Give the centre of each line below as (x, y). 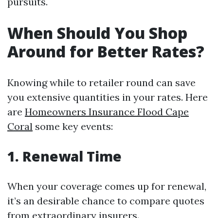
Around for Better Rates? (106, 51)
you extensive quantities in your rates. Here (108, 97)
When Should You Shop (97, 33)
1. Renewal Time (64, 156)
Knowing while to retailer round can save (101, 82)
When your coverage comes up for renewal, (107, 186)
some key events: (73, 126)
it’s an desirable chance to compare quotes (106, 201)
